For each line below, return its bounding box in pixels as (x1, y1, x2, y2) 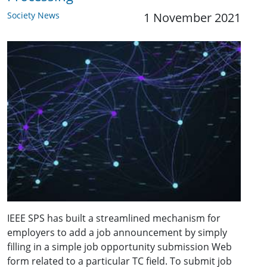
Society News (7, 10, 60, 21)
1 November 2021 (144, 10, 241, 26)
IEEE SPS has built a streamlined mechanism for (7, 211, 221, 225)
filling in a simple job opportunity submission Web (7, 240, 232, 253)
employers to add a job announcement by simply (7, 225, 227, 239)
